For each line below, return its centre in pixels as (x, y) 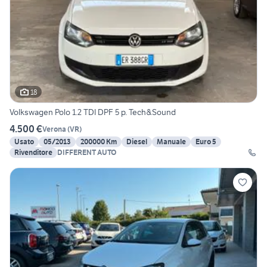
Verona (54, 129)
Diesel (137, 142)
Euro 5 (206, 142)
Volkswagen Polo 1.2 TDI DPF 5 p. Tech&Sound (93, 112)
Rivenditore (33, 153)
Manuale (171, 142)
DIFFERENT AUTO (87, 153)
